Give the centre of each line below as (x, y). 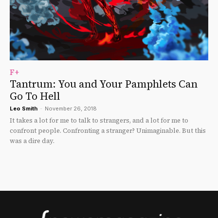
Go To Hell (35, 96)
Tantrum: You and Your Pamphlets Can (104, 84)
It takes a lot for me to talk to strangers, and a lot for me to (99, 121)
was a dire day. (32, 141)
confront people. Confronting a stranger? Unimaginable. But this (108, 131)
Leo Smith (24, 109)
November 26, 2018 (71, 109)
